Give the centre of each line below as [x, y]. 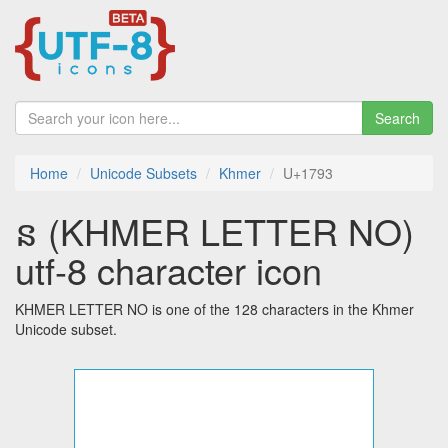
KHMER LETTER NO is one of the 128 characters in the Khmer [214, 309]
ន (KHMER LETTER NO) [214, 231]
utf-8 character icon [168, 270]
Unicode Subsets [143, 173]
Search [397, 118]
